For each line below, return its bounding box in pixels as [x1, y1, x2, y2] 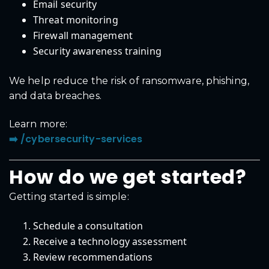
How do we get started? [9, 163, 246, 191]
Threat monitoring [33, 13, 118, 26]
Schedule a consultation [33, 219, 144, 232]
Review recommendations [33, 250, 153, 264]
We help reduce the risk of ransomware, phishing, [9, 74, 249, 86]
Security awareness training [33, 44, 162, 58]
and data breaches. [9, 89, 101, 101]
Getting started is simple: [9, 191, 129, 203]
